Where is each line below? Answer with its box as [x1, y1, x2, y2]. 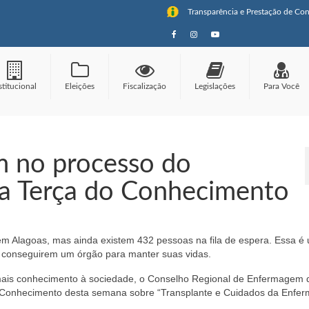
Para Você [263, 82, 299, 90]
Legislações [195, 82, 235, 90]
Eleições [65, 82, 94, 90]
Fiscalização [123, 82, 166, 90]
